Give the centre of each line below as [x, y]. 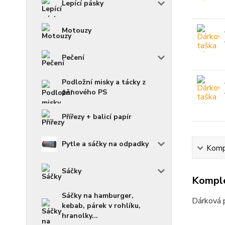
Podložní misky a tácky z [104, 82]
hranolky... [80, 216]
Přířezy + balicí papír [97, 117]
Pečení [73, 58]
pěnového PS [84, 92]
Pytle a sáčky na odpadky [105, 144]
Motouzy [77, 30]
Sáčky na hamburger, [98, 196]
